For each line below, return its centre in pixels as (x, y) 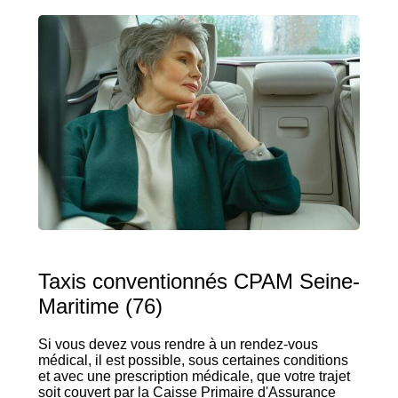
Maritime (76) (100, 306)
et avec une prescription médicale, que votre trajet (194, 377)
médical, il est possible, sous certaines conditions (193, 361)
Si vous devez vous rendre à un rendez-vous (178, 345)
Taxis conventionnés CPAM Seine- (199, 282)
